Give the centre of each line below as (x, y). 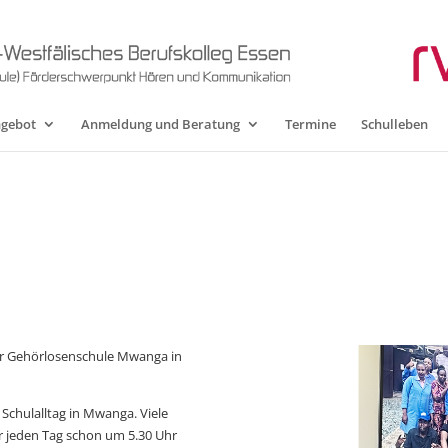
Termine (310, 124)
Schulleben (394, 124)
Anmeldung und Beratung (160, 124)
